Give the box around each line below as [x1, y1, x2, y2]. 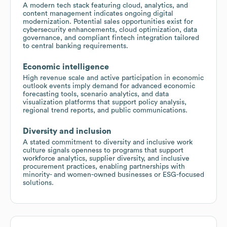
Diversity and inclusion [23, 127, 111, 135]
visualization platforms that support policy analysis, [23, 98, 186, 106]
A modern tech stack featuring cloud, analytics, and [23, 2, 188, 9]
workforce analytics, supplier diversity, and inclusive [23, 155, 190, 162]
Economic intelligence [23, 62, 109, 71]
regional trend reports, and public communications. [23, 106, 187, 114]
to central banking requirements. [23, 42, 128, 50]
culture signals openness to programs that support [23, 146, 183, 154]
